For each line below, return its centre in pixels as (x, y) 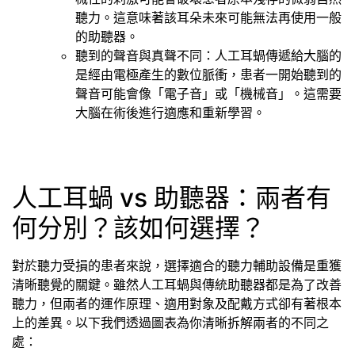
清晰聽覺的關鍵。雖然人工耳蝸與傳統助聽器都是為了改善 (177, 284)
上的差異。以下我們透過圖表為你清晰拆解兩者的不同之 (170, 322)
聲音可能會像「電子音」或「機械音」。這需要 (208, 94)
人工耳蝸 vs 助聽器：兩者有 (172, 197)
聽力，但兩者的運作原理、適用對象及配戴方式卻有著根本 (177, 303)
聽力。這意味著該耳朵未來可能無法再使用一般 (208, 18)
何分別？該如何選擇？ (139, 227)
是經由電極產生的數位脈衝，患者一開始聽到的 (208, 75)
